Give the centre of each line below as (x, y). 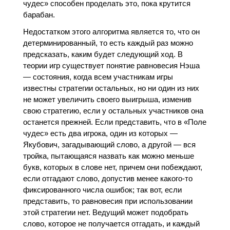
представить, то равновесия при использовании (108, 201)
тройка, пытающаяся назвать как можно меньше (108, 156)
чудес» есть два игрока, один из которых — (100, 133)
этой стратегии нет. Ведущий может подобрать (106, 212)
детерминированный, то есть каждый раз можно (108, 43)
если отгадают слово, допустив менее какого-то (108, 178)
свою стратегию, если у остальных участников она (113, 110)
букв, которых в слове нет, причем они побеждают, (112, 167)
